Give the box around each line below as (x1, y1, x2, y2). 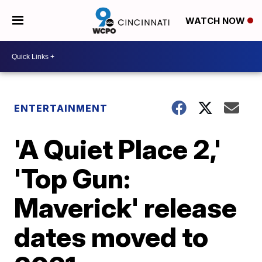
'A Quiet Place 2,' (14, 133, 222, 166)
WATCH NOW (185, 15, 247, 27)
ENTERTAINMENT (14, 102, 108, 114)
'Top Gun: (14, 162, 131, 195)
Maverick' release (14, 191, 237, 224)
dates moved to (14, 220, 209, 253)
